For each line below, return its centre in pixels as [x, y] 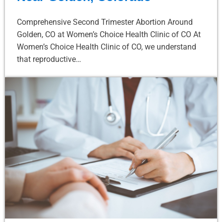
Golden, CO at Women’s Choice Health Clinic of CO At [109, 34]
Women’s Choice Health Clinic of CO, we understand [107, 47]
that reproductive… [49, 59]
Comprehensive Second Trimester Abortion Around [105, 22]
